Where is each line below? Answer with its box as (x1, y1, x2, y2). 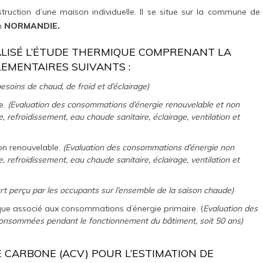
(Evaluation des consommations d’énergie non (63, 141, 235, 153)
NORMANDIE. (1, 20, 60, 31)
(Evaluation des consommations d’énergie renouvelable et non (8, 99, 240, 110)
